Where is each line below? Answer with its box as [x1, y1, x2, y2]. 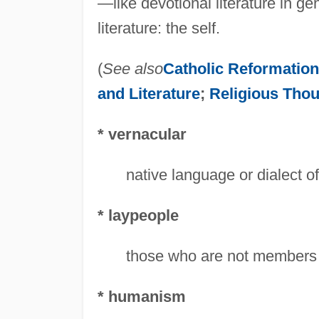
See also [102, 59, 163, 78]
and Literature [97, 84, 200, 103]
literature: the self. [97, 19, 220, 37]
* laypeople [97, 206, 179, 224]
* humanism [97, 287, 186, 305]
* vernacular [97, 125, 187, 143]
